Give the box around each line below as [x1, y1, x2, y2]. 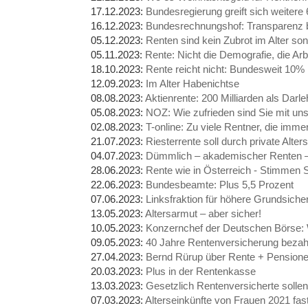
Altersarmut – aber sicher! [145, 207, 261, 219]
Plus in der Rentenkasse [146, 265, 256, 277]
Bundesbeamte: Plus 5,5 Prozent [146, 178, 294, 190]
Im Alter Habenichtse [146, 77, 239, 89]
